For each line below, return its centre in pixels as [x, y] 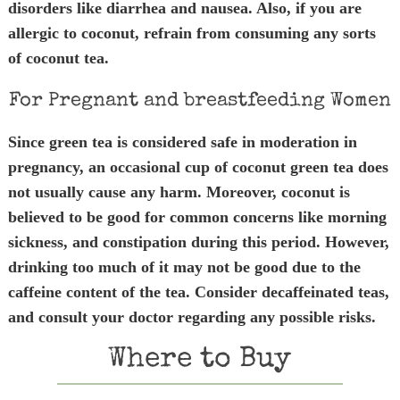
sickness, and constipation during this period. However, [198, 242]
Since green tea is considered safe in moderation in [182, 142]
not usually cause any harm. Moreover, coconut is [179, 192]
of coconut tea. [58, 58]
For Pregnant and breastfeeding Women [200, 102]
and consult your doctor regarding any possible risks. [192, 317]
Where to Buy [200, 360]
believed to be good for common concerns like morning [197, 217]
